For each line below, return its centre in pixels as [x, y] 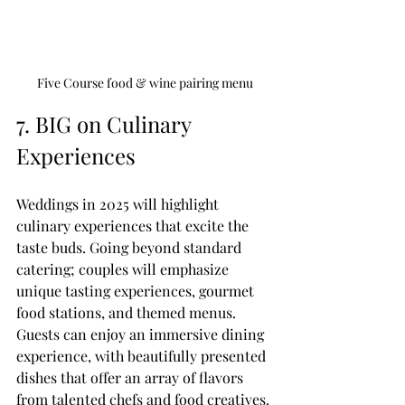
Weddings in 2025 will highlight [119, 203]
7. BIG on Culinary [106, 123]
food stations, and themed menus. [128, 312]
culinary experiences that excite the [134, 225]
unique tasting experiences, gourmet [137, 290]
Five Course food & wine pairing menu [145, 82]
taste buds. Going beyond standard [131, 247]
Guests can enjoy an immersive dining [142, 334]
